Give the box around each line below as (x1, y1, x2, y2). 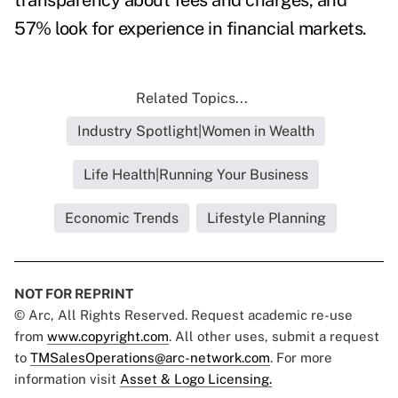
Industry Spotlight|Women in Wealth (76, 123, 314, 140)
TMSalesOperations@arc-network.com (30, 350, 270, 366)
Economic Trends (65, 210, 179, 227)
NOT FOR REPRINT (14, 286, 133, 302)
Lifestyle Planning (207, 210, 326, 227)
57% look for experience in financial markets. (14, 18, 367, 40)
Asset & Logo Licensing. (120, 371, 272, 387)
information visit (14, 371, 120, 387)
